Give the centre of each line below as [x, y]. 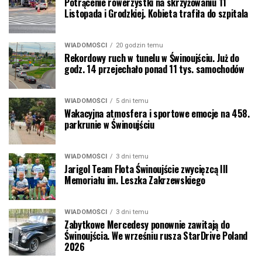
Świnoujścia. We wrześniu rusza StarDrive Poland [156, 236]
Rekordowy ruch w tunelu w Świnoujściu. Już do [152, 58]
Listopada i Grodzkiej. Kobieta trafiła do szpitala [156, 14]
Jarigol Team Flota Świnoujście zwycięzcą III [146, 169]
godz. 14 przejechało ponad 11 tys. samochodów [154, 69]
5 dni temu [132, 101]
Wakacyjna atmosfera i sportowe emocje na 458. [157, 114]
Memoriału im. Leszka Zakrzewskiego [135, 180]
